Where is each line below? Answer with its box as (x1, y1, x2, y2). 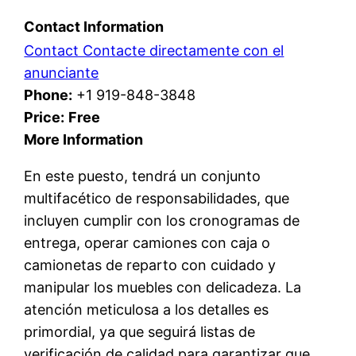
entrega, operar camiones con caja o (24, 234, 271, 251)
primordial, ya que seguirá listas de (24, 323, 256, 340)
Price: (24, 109, 65, 126)
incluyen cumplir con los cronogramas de (24, 212, 300, 229)
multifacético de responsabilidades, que (24, 190, 290, 207)
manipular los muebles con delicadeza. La (24, 279, 302, 296)
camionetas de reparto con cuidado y (24, 257, 277, 273)
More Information (24, 131, 144, 148)
